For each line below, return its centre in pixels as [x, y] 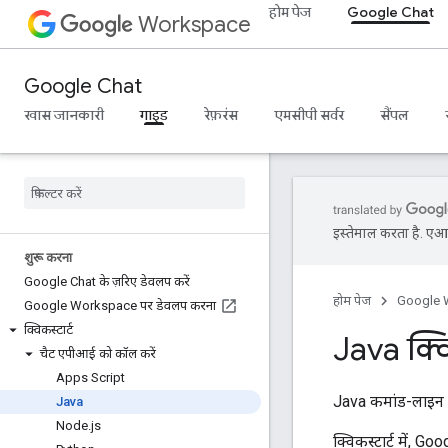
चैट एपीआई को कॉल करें [98, 353]
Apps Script [90, 377]
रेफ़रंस [221, 115]
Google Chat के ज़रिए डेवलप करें [107, 281]
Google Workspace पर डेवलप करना [120, 305]
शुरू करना [48, 257]
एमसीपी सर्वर [309, 115]
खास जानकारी [64, 115]
